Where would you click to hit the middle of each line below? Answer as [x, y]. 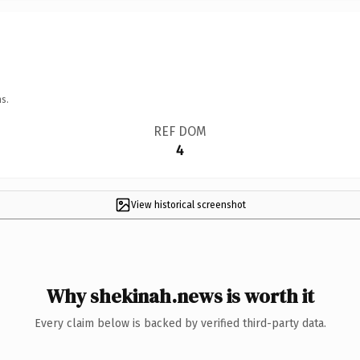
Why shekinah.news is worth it [180, 296]
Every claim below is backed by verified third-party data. [180, 323]
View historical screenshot [188, 205]
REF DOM [180, 131]
